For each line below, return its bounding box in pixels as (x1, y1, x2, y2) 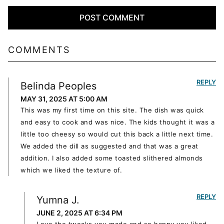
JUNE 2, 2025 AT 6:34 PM (36, 208, 122, 217)
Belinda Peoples (20, 79, 96, 92)
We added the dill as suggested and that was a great (20, 141, 198, 150)
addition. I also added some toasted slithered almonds (20, 153, 203, 162)
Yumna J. (36, 194, 79, 206)
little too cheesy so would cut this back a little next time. (20, 129, 213, 138)
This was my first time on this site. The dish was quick (20, 105, 204, 114)
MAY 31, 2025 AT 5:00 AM (20, 94, 107, 103)
